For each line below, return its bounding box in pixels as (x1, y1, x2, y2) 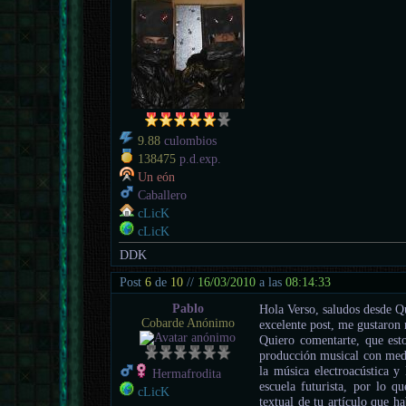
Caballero (134, 188, 188, 202)
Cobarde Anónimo (140, 316, 235, 331)
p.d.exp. (176, 151, 222, 166)
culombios (160, 133, 217, 148)
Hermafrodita (149, 367, 222, 382)
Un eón (138, 169, 176, 184)
